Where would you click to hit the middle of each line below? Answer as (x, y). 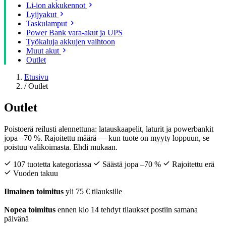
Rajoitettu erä (192, 164)
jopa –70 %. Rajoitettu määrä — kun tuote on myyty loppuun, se (107, 138)
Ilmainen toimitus (34, 191)
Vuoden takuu (35, 173)
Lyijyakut (41, 14)
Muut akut (43, 51)
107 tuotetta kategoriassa (52, 164)
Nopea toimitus (30, 209)
